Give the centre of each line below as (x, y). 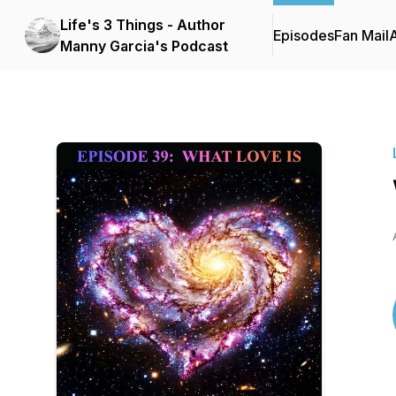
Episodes (304, 35)
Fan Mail (362, 35)
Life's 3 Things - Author (143, 25)
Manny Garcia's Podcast (144, 46)
